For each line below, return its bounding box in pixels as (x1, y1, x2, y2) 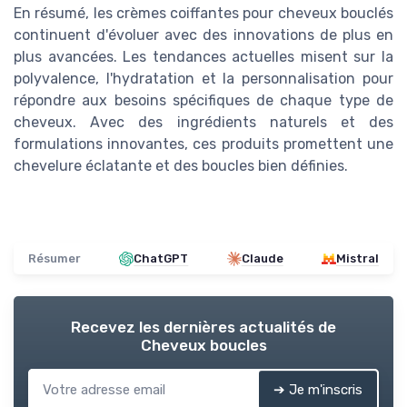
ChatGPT (134, 252, 189, 266)
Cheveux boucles (140, 336, 267, 355)
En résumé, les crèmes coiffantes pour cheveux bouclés (14, 5, 393, 23)
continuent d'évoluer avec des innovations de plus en (14, 26, 393, 45)
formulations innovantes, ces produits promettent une (14, 135, 393, 154)
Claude (241, 252, 283, 266)
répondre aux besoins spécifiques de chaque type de (14, 92, 393, 110)
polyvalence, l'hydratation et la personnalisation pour (14, 70, 393, 88)
